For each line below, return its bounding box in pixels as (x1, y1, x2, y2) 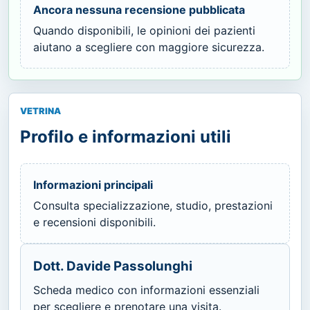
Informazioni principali (33, 177, 153, 192)
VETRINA (20, 105, 61, 116)
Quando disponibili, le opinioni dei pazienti (33, 23, 255, 37)
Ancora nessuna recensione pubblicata (33, 2, 245, 17)
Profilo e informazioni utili (20, 126, 231, 147)
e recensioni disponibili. (33, 215, 156, 229)
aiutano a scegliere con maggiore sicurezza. (33, 39, 264, 54)
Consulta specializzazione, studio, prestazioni (33, 198, 273, 212)
